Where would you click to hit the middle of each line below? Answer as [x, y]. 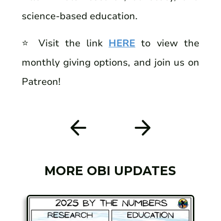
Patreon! [41, 82]
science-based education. [80, 16]
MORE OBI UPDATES [110, 170]
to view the [167, 43]
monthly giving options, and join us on [110, 63]
